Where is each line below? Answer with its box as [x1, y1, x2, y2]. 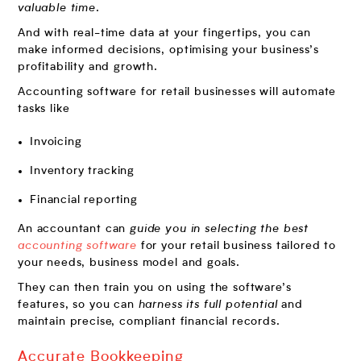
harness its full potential [138, 299, 278, 311]
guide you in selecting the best [130, 223, 309, 235]
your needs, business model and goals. [18, 257, 241, 269]
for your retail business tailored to [136, 240, 337, 252]
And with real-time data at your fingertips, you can [18, 27, 311, 39]
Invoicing [30, 136, 82, 148]
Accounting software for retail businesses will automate [18, 86, 337, 98]
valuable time [18, 2, 96, 15]
